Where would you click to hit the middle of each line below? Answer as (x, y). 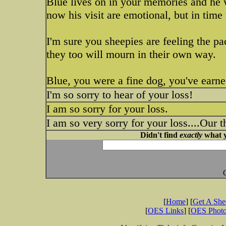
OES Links (166, 211)
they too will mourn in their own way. (131, 54)
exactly (191, 135)
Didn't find (160, 135)
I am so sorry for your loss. (107, 109)
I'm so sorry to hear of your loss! (120, 95)
